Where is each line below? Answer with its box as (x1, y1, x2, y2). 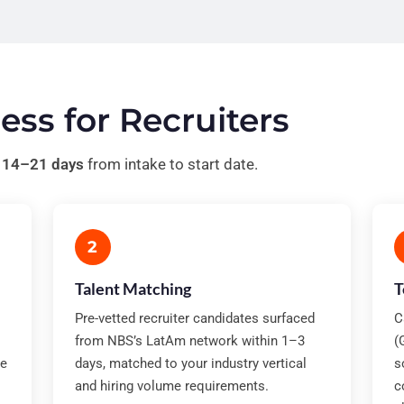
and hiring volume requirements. (74, 378, 269, 394)
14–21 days (2, 155, 84, 173)
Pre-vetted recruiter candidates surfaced (74, 310, 315, 326)
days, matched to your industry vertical (74, 355, 307, 372)
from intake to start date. (84, 155, 258, 173)
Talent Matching (74, 279, 191, 298)
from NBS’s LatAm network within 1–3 (74, 333, 305, 349)
